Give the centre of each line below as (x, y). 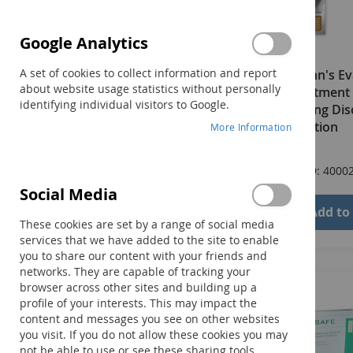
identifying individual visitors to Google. (124, 104)
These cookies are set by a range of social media (147, 224)
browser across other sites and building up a (138, 287)
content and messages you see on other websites (150, 319)
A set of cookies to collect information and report (148, 73)
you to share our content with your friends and (143, 256)
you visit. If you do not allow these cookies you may (154, 334)
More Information (251, 127)
